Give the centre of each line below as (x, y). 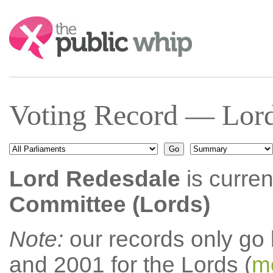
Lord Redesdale (94, 179)
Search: (26, 22)
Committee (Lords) (109, 204)
